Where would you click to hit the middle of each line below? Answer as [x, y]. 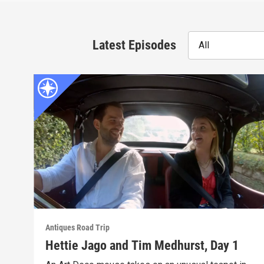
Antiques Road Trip [78, 228]
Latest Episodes [134, 45]
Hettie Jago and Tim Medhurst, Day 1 [142, 246]
